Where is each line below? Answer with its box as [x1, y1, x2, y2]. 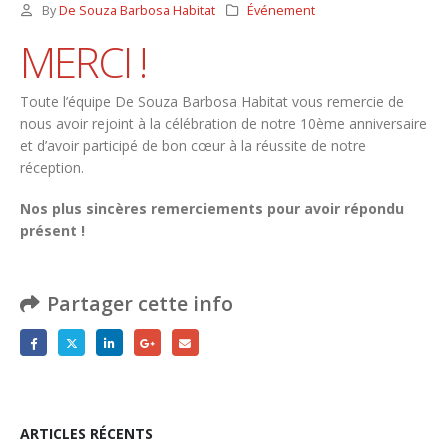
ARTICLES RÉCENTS [20, 424, 153, 444]
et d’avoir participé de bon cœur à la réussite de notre [20, 136, 366, 156]
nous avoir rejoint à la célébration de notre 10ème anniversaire [20, 114, 427, 134]
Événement [247, 2, 316, 19]
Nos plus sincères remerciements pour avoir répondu [20, 198, 404, 218]
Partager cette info [47, 289, 233, 317]
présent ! [20, 220, 85, 240]
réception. [20, 158, 84, 178]
